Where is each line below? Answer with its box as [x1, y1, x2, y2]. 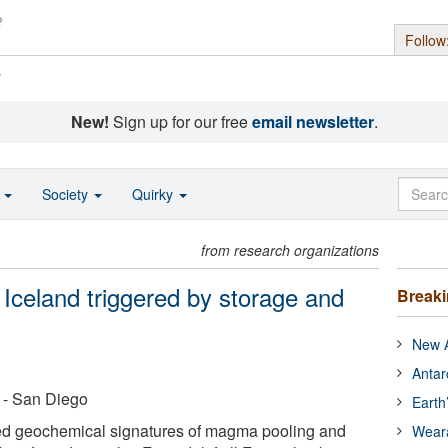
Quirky [132, 184, 177, 204]
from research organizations [201, 240, 380, 260]
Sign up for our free [108, 110, 252, 133]
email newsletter [251, 110, 374, 133]
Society [42, 184, 92, 204]
